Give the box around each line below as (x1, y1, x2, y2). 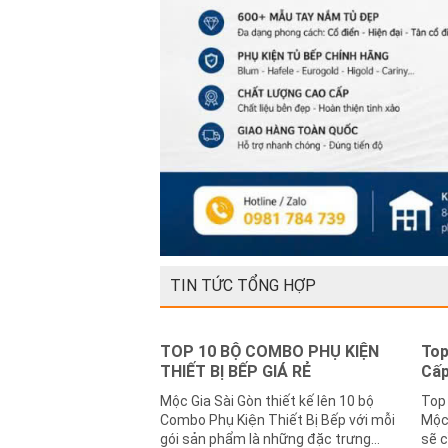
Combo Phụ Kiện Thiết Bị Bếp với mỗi (160, 412, 395, 429)
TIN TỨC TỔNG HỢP (170, 276, 316, 296)
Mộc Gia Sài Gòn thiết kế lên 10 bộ (160, 393, 374, 410)
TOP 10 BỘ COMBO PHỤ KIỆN (160, 342, 379, 362)
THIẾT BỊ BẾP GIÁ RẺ (160, 362, 311, 382)
